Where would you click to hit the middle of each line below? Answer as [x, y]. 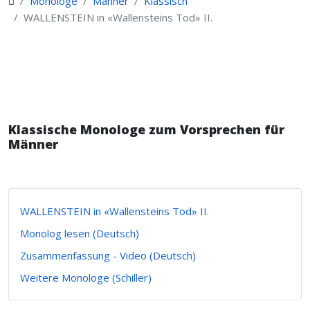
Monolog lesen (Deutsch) [80, 233]
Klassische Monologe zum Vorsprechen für [146, 129]
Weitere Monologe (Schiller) [86, 277]
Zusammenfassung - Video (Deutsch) [108, 255]
